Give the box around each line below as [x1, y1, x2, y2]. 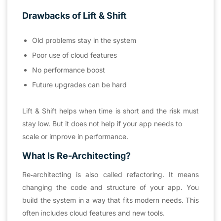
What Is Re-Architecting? [22, 150, 131, 161]
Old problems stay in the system [32, 36, 136, 44]
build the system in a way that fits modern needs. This [22, 195, 199, 204]
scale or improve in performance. [22, 132, 128, 141]
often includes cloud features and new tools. [22, 208, 165, 217]
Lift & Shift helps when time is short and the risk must [22, 106, 199, 115]
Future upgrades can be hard [32, 80, 127, 89]
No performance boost [32, 65, 105, 74]
